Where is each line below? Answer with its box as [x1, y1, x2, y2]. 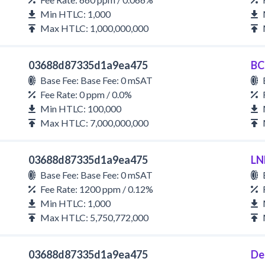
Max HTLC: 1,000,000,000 [40, 22, 148, 34]
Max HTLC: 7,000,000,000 [40, 117, 148, 128]
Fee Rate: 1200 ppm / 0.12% [40, 183, 153, 195]
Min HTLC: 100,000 [40, 103, 121, 114]
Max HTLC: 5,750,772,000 [40, 212, 148, 223]
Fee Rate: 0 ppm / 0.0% [40, 89, 132, 100]
